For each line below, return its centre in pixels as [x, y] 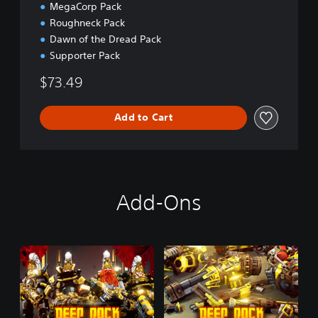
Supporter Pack [85, 55]
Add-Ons [159, 202]
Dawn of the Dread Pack [105, 39]
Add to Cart [143, 117]
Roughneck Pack [87, 22]
